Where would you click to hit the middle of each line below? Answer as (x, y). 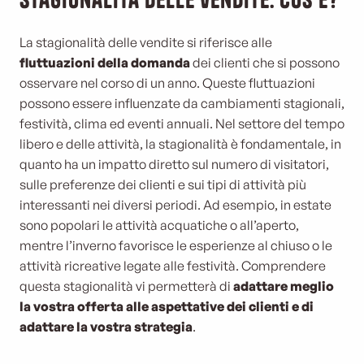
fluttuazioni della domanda (105, 63)
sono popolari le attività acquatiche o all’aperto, (159, 225)
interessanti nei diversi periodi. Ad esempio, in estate (175, 205)
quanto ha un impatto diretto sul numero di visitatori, (174, 164)
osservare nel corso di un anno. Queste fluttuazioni (167, 83)
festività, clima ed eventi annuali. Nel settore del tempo (182, 123)
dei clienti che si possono (265, 63)
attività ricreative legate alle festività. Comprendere (173, 266)
